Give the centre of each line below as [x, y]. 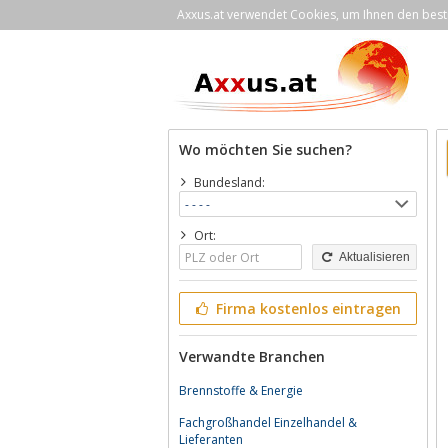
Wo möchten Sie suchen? [265, 149]
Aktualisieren [372, 257]
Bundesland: [229, 182]
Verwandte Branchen [252, 356]
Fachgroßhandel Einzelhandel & [268, 422]
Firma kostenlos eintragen [306, 308]
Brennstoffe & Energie [241, 390]
